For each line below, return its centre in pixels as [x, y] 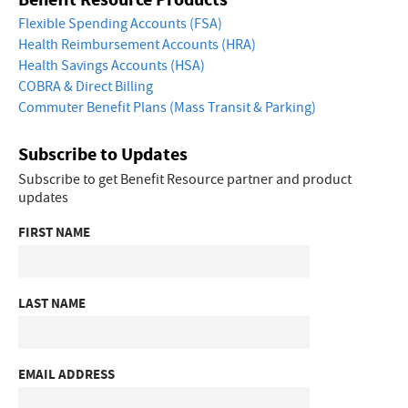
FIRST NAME [54, 233]
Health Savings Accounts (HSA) [112, 66]
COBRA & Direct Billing [86, 87]
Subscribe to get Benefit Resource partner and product [185, 180]
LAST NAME [52, 304]
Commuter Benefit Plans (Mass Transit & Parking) [167, 108]
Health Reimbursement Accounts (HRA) [137, 45]
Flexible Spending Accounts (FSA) [120, 24]
